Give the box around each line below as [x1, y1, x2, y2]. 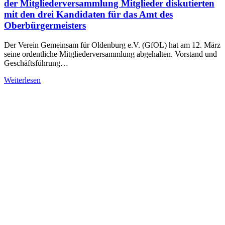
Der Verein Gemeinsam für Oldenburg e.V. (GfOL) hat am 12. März [4, 40, 220, 49]
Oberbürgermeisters [4, 20, 86, 31]
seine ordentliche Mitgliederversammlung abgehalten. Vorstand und [4, 49, 217, 58]
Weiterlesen [4, 75, 41, 84]
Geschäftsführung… [4, 58, 68, 67]
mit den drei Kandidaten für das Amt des [4, 9, 173, 20]
